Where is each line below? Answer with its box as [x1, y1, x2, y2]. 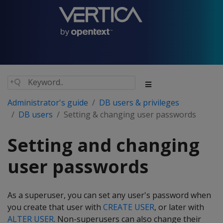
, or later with [154, 202, 204, 213]
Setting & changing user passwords [64, 109, 196, 120]
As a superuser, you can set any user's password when [7, 190, 211, 201]
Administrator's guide [7, 97, 88, 108]
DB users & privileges [99, 97, 179, 108]
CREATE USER [103, 202, 154, 213]
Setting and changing [7, 133, 200, 157]
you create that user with [7, 202, 103, 213]
